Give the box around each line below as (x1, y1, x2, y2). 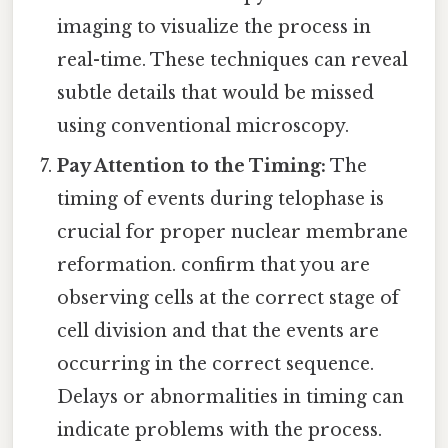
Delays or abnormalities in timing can (57, 385, 405, 408)
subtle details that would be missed (57, 81, 375, 104)
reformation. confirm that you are (57, 253, 371, 276)
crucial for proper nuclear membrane (57, 220, 409, 243)
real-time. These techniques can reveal (57, 48, 409, 71)
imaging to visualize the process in (57, 15, 372, 38)
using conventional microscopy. (57, 114, 350, 137)
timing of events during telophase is (57, 187, 385, 210)
